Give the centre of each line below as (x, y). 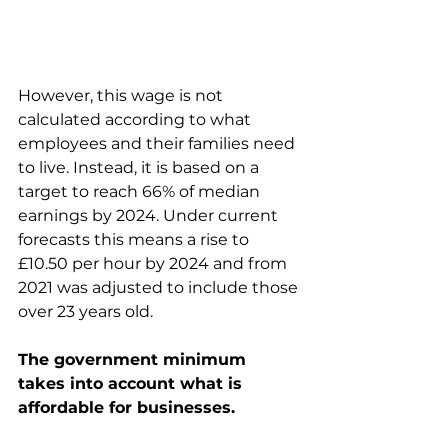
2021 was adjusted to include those (160, 288)
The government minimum (134, 360)
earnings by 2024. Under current (150, 216)
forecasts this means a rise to (135, 240)
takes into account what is (132, 384)
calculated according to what (136, 120)
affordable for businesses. (126, 408)
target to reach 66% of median (141, 192)
